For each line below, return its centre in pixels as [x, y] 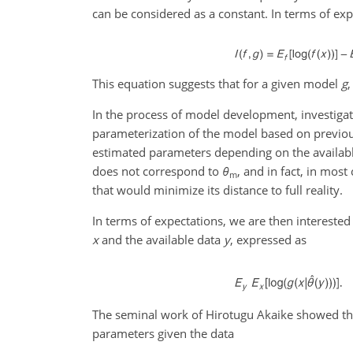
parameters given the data [163, 334]
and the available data [161, 240]
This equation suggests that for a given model [217, 84]
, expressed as [268, 240]
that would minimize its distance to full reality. [217, 190]
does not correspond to [157, 171]
